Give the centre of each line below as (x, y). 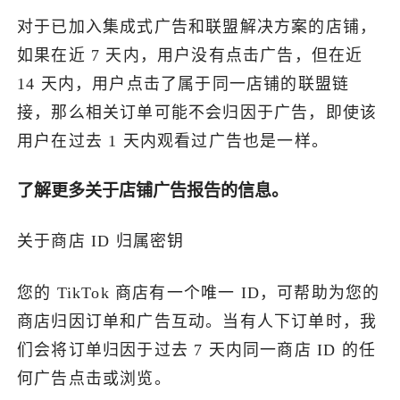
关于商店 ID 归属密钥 (101, 242)
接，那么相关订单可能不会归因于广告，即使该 (197, 112)
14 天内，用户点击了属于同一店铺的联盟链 (183, 83)
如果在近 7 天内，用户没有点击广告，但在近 (190, 55)
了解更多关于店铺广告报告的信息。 (153, 190)
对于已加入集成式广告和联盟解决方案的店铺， (197, 26)
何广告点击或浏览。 (94, 379)
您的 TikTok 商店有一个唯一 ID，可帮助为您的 (199, 293)
